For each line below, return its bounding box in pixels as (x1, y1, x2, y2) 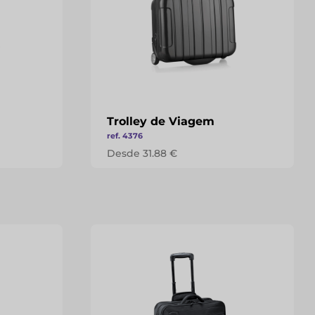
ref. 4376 (106, 131, 143, 141)
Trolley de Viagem (106, 115, 214, 128)
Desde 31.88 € (106, 147, 177, 160)
